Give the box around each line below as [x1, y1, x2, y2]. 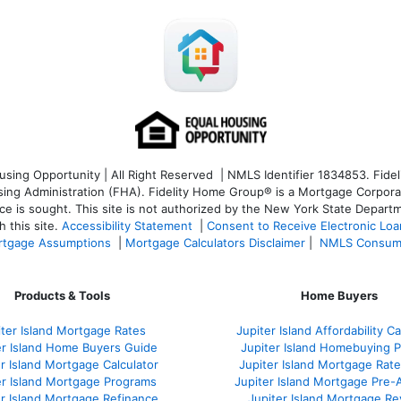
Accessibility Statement [62, 218, 192, 234]
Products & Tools [13, 288, 110, 303]
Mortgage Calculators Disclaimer [125, 235, 305, 251]
